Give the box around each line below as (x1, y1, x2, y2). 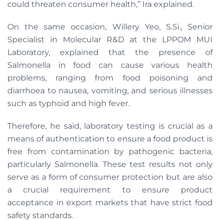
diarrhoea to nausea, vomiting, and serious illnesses (7, 86, 213, 95)
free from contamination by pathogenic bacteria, (7, 147, 213, 156)
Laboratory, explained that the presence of (7, 48, 213, 57)
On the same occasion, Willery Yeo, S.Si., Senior (7, 22, 213, 31)
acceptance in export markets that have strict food (7, 198, 213, 207)
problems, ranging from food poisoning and (7, 73, 213, 82)
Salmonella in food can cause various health (7, 60, 213, 70)
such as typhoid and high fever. (7, 99, 132, 108)
